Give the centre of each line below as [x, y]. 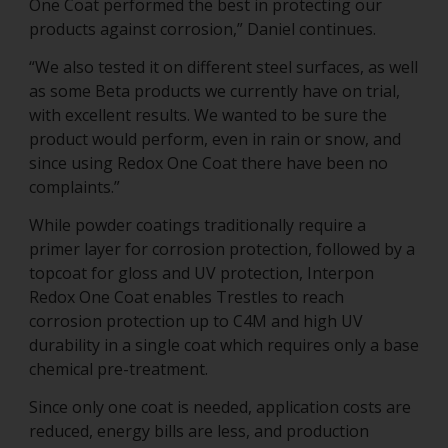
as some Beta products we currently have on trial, [214, 91]
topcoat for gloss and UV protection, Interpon [201, 273]
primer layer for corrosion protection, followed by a [222, 249]
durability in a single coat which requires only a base [224, 345]
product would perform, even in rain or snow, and [215, 139]
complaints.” [76, 187]
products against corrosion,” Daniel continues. [206, 29]
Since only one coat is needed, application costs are [220, 407]
